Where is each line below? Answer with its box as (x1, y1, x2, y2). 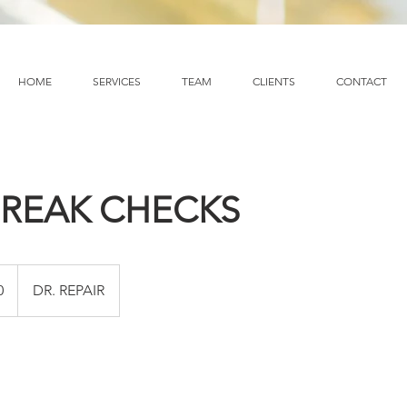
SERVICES (92, 74, 141, 88)
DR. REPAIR (33, 282, 104, 299)
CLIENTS (252, 74, 295, 88)
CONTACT (335, 74, 387, 88)
